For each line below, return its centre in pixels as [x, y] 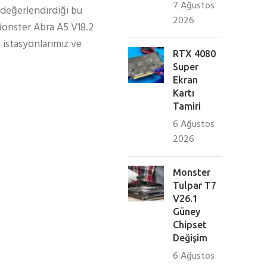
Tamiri [187, 106]
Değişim [190, 238]
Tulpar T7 [195, 185]
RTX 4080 [195, 54]
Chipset [190, 225]
